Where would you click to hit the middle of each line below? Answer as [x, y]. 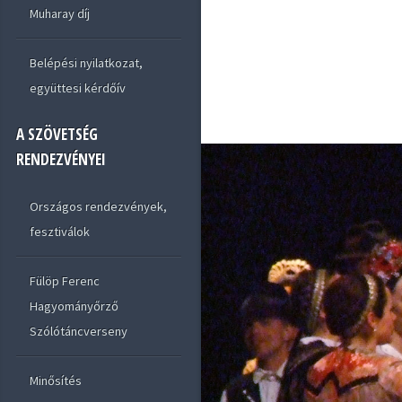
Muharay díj [59, 14]
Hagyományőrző [74, 306]
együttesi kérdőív [77, 88]
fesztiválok [59, 231]
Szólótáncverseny [78, 331]
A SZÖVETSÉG [57, 135]
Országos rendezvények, [98, 206]
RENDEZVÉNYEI [61, 160]
